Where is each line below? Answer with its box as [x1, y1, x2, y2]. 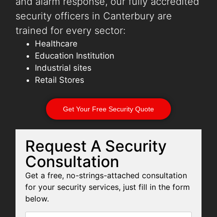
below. [25, 194, 49, 204]
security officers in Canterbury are [15, 10, 172, 22]
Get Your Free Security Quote [63, 105, 154, 113]
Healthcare [35, 39, 78, 49]
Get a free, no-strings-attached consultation [25, 170, 187, 181]
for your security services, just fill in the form [25, 182, 190, 192]
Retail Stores [35, 75, 85, 85]
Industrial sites [35, 63, 92, 73]
